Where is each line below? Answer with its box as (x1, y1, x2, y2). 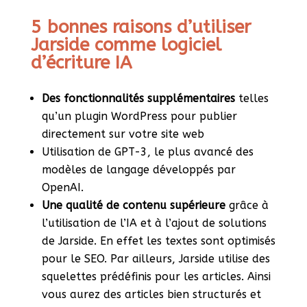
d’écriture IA (30, 52, 132, 74)
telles (234, 92, 269, 106)
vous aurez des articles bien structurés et (41, 288, 261, 302)
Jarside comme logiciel (30, 34, 221, 56)
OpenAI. (41, 181, 84, 195)
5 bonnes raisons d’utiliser (30, 16, 251, 38)
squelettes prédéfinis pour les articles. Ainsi (41, 270, 271, 284)
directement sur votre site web (41, 127, 204, 141)
